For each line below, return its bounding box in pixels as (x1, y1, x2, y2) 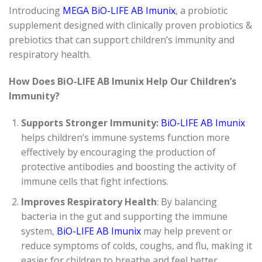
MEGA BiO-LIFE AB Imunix (63, 4, 175, 18)
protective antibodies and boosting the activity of (20, 160, 236, 173)
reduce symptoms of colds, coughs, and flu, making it (20, 239, 252, 252)
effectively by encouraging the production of (20, 146, 216, 158)
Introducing (9, 4, 63, 18)
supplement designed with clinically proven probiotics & (9, 19, 252, 32)
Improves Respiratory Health (20, 195, 157, 208)
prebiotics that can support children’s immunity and (9, 33, 235, 47)
